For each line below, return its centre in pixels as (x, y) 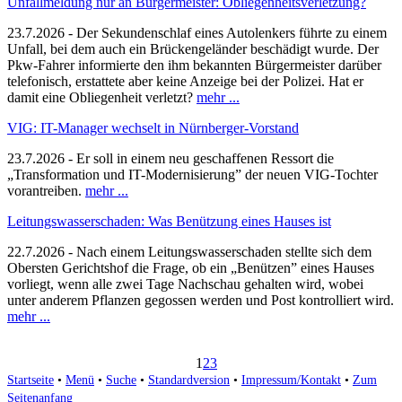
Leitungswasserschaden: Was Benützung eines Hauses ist (169, 221)
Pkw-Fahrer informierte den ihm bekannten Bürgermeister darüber (194, 65)
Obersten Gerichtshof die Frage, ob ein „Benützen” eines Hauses (191, 267)
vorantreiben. (46, 190)
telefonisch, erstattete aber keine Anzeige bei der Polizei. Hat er (185, 81)
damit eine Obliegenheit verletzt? (102, 97)
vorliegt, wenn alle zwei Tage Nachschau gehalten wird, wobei (185, 284)
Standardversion (189, 380)
